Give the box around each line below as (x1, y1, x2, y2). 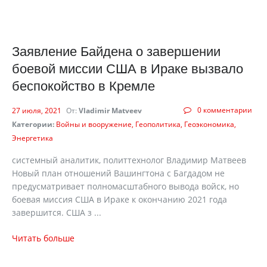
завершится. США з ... (12, 207, 101, 218)
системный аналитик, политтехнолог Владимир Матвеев (12, 154, 246, 166)
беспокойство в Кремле (12, 79, 155, 94)
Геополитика (135, 119, 181, 129)
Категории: (12, 119, 54, 129)
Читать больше (12, 232, 74, 244)
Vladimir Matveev (79, 105, 142, 116)
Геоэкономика (184, 119, 234, 129)
